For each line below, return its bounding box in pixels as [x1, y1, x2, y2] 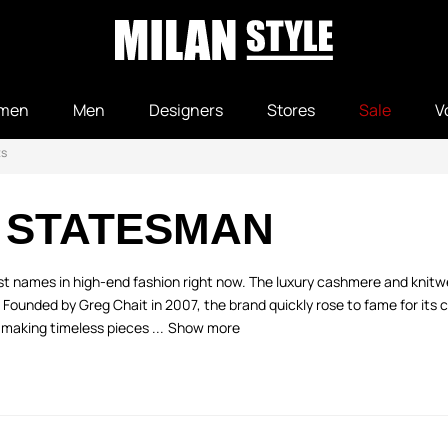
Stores [267, 99, 315, 121]
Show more [168, 318, 240, 337]
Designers [149, 99, 223, 121]
